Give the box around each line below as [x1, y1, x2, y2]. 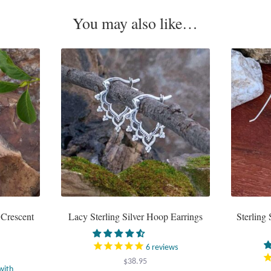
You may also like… [73, 13, 198, 34]
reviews [150, 243, 178, 252]
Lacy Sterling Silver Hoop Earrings [68, 210, 203, 223]
